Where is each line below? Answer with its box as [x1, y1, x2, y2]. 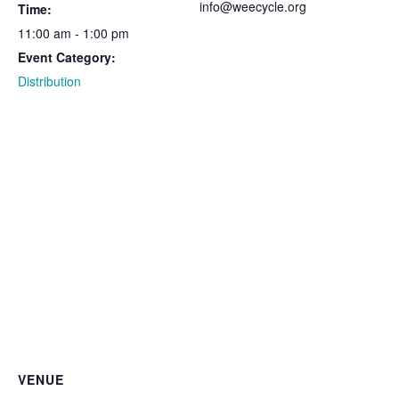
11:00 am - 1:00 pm [18, 24, 129, 43]
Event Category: [18, 48, 116, 67]
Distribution [18, 72, 81, 91]
